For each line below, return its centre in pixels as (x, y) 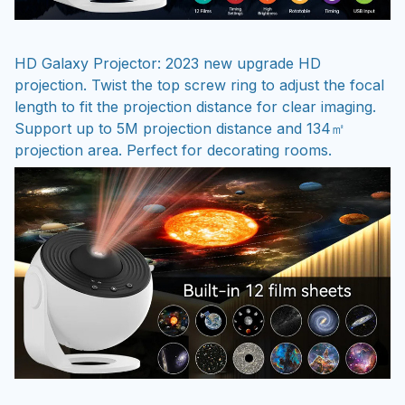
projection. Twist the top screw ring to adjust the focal (199, 85)
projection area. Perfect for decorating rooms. (173, 151)
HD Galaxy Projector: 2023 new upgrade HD (168, 64)
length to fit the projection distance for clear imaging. (195, 107)
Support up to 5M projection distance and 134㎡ (180, 129)
